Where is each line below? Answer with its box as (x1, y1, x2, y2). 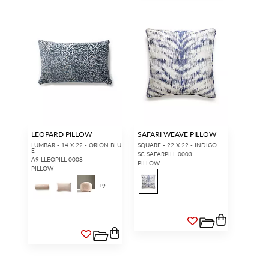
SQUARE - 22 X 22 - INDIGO (137, 140, 217, 149)
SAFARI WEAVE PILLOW (137, 128, 216, 139)
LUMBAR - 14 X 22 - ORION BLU (31, 140, 121, 149)
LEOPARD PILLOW (31, 128, 92, 139)
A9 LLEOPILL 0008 (31, 154, 83, 163)
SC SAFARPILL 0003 (137, 149, 192, 158)
